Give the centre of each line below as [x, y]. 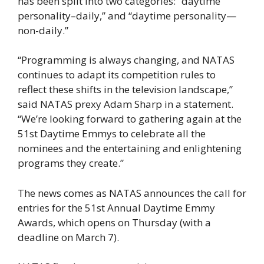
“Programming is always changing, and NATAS [126, 60]
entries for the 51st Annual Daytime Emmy [116, 207]
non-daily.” [43, 30]
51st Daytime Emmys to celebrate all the [112, 134]
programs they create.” [71, 163]
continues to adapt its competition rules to [117, 75]
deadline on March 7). [68, 237]
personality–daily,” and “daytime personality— [127, 15]
